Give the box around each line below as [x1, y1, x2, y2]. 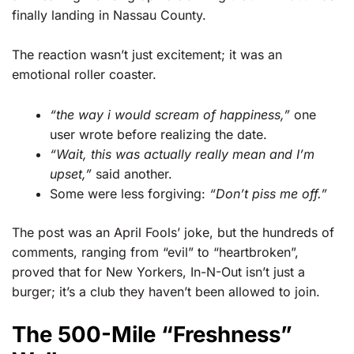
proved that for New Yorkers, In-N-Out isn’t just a [12, 263, 305, 280]
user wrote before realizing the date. [50, 126, 267, 142]
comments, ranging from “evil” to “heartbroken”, [12, 243, 299, 260]
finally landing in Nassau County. [12, 6, 206, 23]
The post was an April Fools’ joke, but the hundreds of [12, 224, 334, 240]
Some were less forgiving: [50, 185, 209, 201]
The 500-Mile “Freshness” [12, 321, 292, 348]
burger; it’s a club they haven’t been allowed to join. [12, 283, 320, 299]
